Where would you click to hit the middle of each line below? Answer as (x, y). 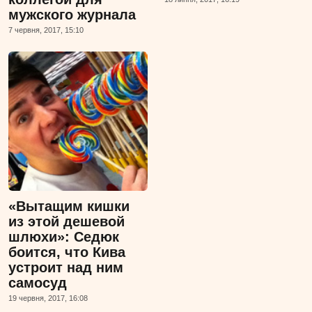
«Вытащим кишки (69, 206)
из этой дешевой (67, 222)
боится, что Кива (67, 252)
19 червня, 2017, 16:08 (48, 298)
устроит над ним (66, 268)
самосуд (38, 283)
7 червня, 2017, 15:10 (46, 30)
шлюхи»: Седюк (64, 237)
